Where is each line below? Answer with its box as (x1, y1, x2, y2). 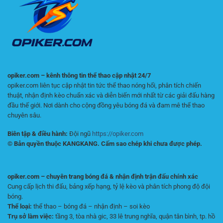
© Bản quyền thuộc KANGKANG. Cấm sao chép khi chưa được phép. (7, 139, 202, 147)
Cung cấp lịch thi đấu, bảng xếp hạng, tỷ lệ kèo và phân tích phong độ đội (7, 183, 210, 191)
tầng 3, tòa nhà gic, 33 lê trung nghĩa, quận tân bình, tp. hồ (54, 213, 215, 221)
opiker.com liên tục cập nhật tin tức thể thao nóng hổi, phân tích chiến (7, 82, 201, 90)
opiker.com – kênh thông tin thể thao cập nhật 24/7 (7, 72, 151, 80)
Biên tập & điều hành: (7, 129, 68, 137)
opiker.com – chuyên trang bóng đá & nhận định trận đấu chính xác (7, 173, 198, 181)
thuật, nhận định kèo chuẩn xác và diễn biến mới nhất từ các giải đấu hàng (7, 92, 215, 100)
